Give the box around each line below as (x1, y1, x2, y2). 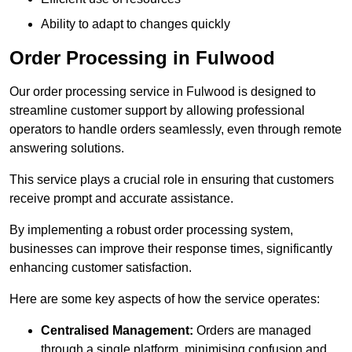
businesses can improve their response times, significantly (9, 242, 332, 256)
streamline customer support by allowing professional (9, 104, 305, 118)
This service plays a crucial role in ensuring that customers (9, 173, 334, 187)
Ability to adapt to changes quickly (41, 17, 230, 31)
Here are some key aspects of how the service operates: (9, 292, 320, 306)
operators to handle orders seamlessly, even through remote (9, 123, 342, 137)
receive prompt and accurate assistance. (9, 192, 233, 206)
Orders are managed (193, 324, 311, 338)
